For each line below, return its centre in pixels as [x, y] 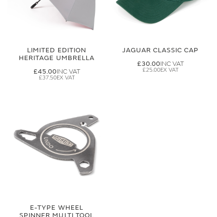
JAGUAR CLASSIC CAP [160, 50]
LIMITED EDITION [57, 50]
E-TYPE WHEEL [57, 208]
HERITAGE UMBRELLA [57, 58]
